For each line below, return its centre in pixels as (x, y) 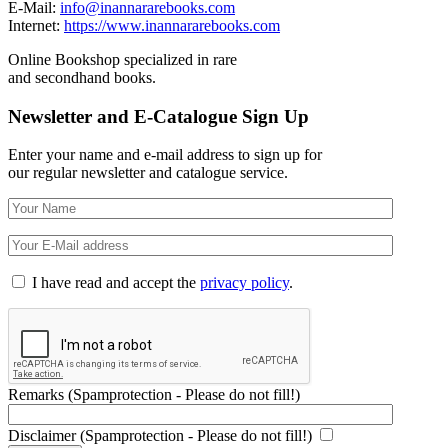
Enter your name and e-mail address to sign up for (165, 155)
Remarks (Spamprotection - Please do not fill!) (154, 395)
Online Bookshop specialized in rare (122, 59)
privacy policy (244, 283)
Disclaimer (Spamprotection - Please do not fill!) (160, 436)
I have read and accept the (116, 283)
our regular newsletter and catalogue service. (148, 173)
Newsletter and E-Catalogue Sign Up (158, 116)
